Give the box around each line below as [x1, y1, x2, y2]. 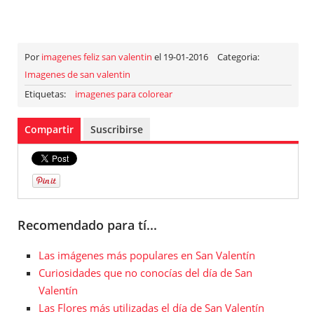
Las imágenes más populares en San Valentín [39, 247, 255, 262]
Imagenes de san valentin [25, 67, 130, 81]
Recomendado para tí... [18, 217, 157, 234]
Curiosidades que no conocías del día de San [39, 265, 252, 280]
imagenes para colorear [75, 87, 172, 100]
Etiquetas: [25, 87, 68, 100]
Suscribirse [90, 122, 143, 136]
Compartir [25, 122, 74, 136]
